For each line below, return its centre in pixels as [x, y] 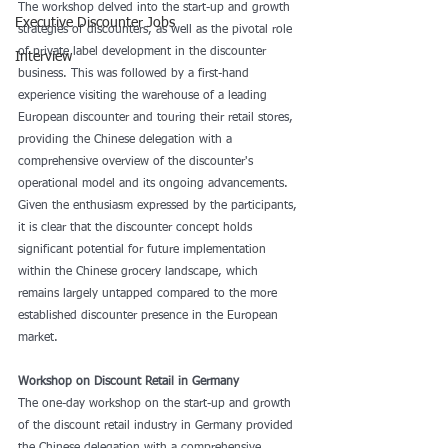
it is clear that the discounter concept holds [137, 228]
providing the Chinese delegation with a [127, 140]
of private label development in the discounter [144, 52]
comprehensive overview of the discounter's [137, 162]
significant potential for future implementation [144, 250]
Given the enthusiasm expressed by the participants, [159, 206]
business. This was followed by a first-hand [135, 74]
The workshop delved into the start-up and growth [156, 8]
